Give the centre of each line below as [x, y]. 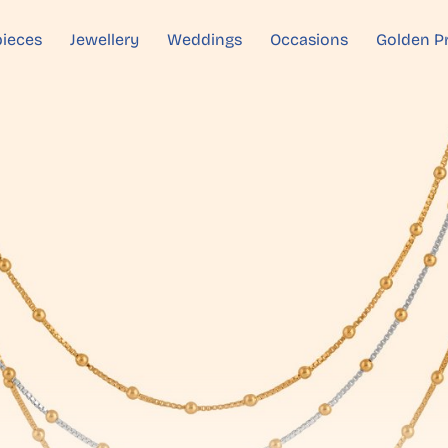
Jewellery [104, 39]
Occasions [309, 39]
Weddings [204, 39]
